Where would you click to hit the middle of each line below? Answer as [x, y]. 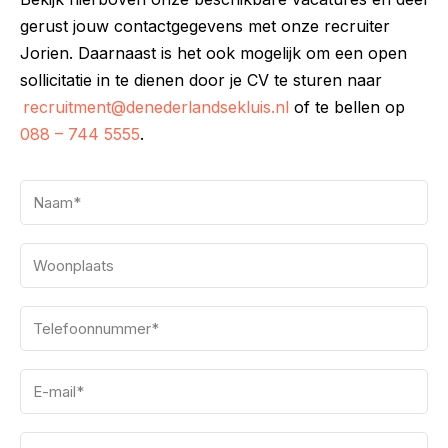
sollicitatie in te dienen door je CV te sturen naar [201, 80]
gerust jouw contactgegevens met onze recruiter [205, 26]
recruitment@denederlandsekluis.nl [156, 107]
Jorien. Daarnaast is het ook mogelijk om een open [213, 53]
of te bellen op [347, 107]
